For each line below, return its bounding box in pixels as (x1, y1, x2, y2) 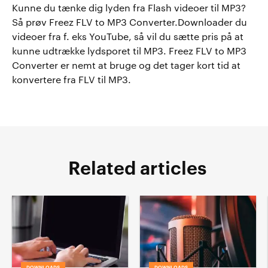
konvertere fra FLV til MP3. (12, 75, 131, 85)
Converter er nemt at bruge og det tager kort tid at (12, 61, 240, 71)
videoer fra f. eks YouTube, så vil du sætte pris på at (12, 32, 243, 42)
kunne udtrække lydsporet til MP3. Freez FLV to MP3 (12, 47, 246, 56)
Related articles (68, 160, 206, 178)
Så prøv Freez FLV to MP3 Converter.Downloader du (12, 18, 247, 28)
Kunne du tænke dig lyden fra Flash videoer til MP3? (12, 4, 246, 13)
